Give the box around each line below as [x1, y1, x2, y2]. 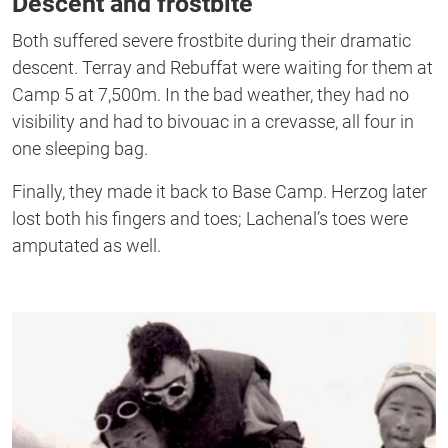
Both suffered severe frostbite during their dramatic [12, 30, 411, 52]
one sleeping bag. [12, 138, 148, 160]
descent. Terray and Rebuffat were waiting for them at [12, 57, 433, 79]
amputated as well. [12, 235, 161, 257]
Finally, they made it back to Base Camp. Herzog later [12, 181, 427, 203]
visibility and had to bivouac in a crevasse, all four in [12, 111, 414, 133]
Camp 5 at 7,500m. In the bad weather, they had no [12, 84, 409, 106]
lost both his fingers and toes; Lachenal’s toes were [12, 208, 408, 230]
